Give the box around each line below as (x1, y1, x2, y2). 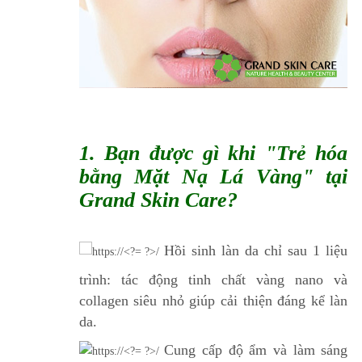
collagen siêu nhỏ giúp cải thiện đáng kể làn (78, 292, 348, 309)
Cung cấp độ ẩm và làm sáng (164, 341, 348, 358)
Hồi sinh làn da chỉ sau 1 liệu (163, 242, 348, 259)
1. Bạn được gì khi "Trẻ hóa (78, 141, 348, 165)
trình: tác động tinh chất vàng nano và (78, 271, 348, 288)
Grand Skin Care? (78, 187, 238, 212)
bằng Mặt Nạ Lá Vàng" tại (78, 164, 348, 188)
